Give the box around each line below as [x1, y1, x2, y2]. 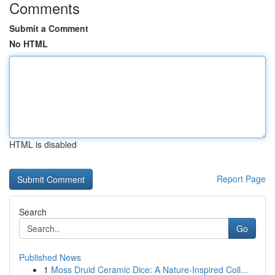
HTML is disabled [9, 138, 77, 150]
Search [19, 206, 47, 218]
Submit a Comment [9, 22, 88, 34]
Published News [19, 251, 81, 263]
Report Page [217, 172, 266, 185]
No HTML [9, 37, 48, 50]
